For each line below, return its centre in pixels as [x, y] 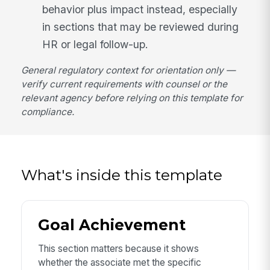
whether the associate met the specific [119, 263]
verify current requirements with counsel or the [124, 84]
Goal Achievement [111, 225]
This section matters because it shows [118, 249]
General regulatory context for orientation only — [128, 71]
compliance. [48, 112]
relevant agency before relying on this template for [132, 98]
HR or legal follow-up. [96, 44]
